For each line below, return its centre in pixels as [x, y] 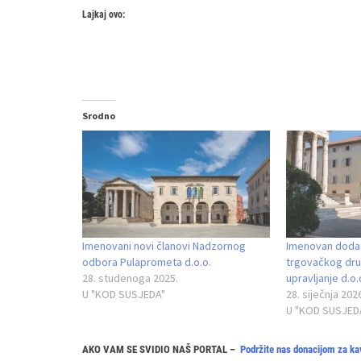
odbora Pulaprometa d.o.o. [147, 261]
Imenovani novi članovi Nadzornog [164, 245]
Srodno [99, 115]
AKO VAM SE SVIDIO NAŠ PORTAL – [161, 350]
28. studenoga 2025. [130, 278]
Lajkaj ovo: [104, 14]
